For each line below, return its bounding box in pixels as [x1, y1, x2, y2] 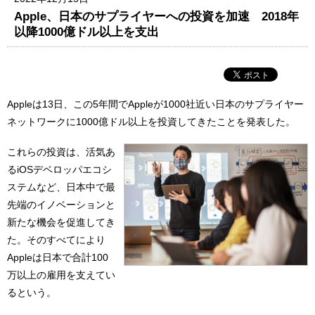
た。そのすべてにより [7, 234, 105, 246]
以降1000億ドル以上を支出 [14, 24, 160, 39]
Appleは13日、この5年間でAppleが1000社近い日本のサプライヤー [7, 98, 304, 110]
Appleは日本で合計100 [7, 252, 108, 264]
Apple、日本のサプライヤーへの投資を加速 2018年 [14, 8, 300, 23]
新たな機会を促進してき [7, 217, 115, 229]
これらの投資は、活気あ [7, 146, 115, 158]
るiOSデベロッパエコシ [7, 164, 112, 176]
